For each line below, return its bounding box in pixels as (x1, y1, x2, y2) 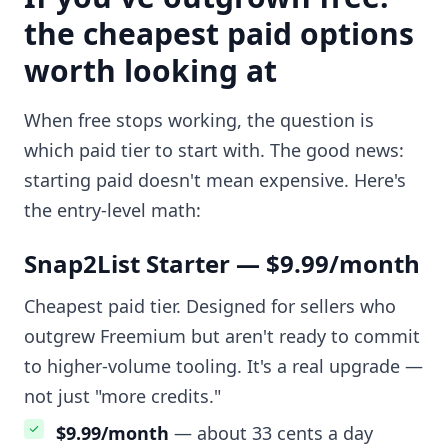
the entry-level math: (24, 198, 201, 223)
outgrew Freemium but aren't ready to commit (24, 324, 420, 349)
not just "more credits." (24, 384, 221, 409)
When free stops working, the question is (24, 108, 374, 133)
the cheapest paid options (24, 13, 414, 55)
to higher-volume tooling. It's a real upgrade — (24, 354, 423, 379)
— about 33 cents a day (169, 421, 373, 446)
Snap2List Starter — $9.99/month (24, 247, 420, 281)
